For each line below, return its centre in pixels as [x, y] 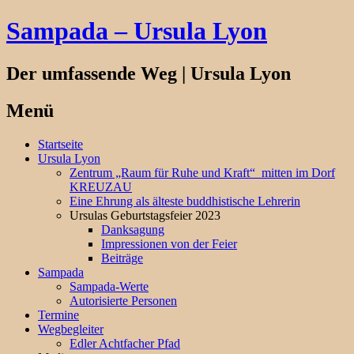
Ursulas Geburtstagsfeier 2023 [145, 215]
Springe [25, 143]
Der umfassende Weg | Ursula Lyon [149, 73]
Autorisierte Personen [123, 300]
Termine [58, 314]
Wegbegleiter [71, 329]
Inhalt [20, 171]
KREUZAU [101, 186]
